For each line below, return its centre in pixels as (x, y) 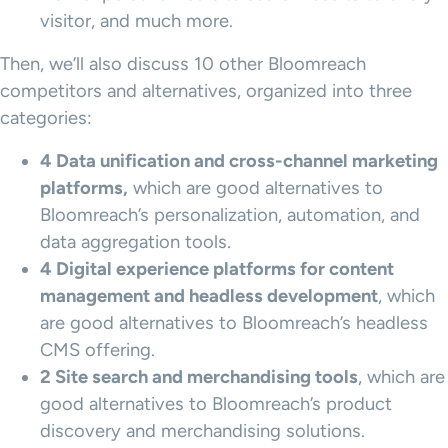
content (361, 269)
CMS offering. (100, 350)
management (95, 296)
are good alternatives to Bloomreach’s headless (234, 323)
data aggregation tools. (138, 242)
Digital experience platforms (176, 269)
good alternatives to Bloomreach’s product (216, 404)
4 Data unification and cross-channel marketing (239, 161)
